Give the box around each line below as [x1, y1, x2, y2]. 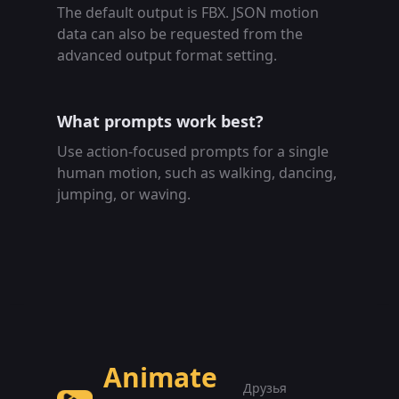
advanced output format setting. [57, 45, 277, 65]
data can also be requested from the [57, 23, 303, 44]
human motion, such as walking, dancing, [57, 162, 337, 183]
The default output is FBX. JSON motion [57, 2, 319, 22]
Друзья [243, 379, 287, 396]
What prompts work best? [57, 110, 264, 132]
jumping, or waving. [57, 183, 191, 204]
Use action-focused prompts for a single [57, 141, 329, 161]
